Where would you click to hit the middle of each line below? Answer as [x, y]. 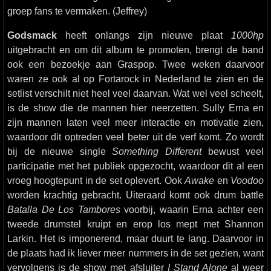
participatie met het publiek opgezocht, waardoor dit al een [135, 166]
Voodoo [247, 180]
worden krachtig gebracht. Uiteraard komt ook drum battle [135, 195]
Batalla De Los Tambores [64, 209]
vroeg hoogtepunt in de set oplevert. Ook [96, 180]
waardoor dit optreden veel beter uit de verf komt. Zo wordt [135, 137]
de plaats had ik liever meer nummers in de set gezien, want [135, 253]
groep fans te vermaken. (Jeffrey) [77, 11]
